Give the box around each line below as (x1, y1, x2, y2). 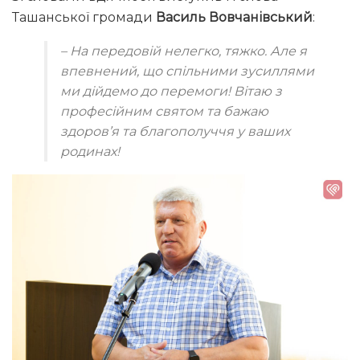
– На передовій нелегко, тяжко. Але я (60, 43, 307, 59)
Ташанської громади (12, 10, 156, 26)
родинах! (60, 144, 120, 160)
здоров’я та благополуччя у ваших (60, 124, 290, 140)
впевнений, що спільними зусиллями (60, 63, 314, 80)
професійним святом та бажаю (60, 104, 268, 120)
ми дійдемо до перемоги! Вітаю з (60, 84, 282, 100)
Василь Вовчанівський (156, 10, 313, 26)
